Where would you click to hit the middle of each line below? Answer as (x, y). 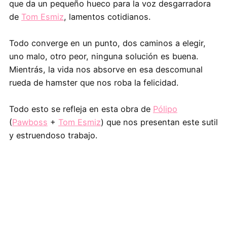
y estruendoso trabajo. (53, 136)
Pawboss (30, 122)
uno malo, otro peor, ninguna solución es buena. (103, 56)
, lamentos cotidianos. (107, 17)
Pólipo (165, 109)
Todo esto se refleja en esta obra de (81, 109)
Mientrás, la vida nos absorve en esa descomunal (106, 70)
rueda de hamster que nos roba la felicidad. (93, 83)
